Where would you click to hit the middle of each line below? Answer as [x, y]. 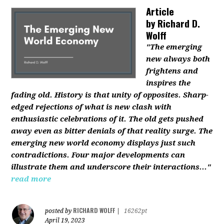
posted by [59, 211]
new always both [178, 59]
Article [160, 11]
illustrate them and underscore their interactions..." [111, 167]
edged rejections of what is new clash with [91, 107]
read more [31, 179]
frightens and [172, 71]
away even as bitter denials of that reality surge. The [112, 131]
